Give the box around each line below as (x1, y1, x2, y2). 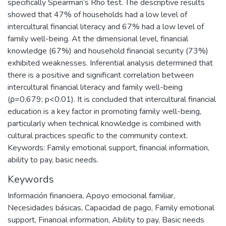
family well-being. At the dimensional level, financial (8, 33, 188, 44)
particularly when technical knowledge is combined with (8, 118, 201, 129)
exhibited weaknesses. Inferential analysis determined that (8, 58, 213, 69)
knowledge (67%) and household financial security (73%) (8, 45, 208, 56)
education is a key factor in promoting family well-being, (8, 106, 201, 117)
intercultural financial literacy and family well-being (8, 82, 183, 93)
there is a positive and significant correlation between (8, 70, 194, 81)
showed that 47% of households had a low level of (8, 9, 187, 20)
